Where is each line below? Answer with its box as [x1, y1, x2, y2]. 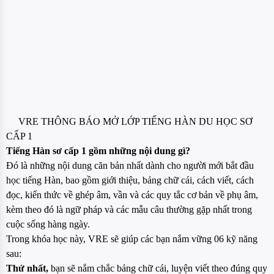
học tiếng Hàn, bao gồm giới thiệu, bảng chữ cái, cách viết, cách [6, 175, 254, 186]
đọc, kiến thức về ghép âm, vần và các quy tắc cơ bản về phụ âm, [6, 190, 258, 201]
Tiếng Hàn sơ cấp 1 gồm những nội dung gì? [6, 146, 190, 157]
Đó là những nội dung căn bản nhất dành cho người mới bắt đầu [6, 160, 254, 171]
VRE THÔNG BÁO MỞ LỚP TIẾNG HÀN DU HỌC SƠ [16, 116, 253, 127]
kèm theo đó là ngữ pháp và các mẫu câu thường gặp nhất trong [6, 204, 252, 215]
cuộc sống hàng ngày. [6, 219, 90, 230]
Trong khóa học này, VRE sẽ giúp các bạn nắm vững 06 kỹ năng [6, 234, 257, 245]
